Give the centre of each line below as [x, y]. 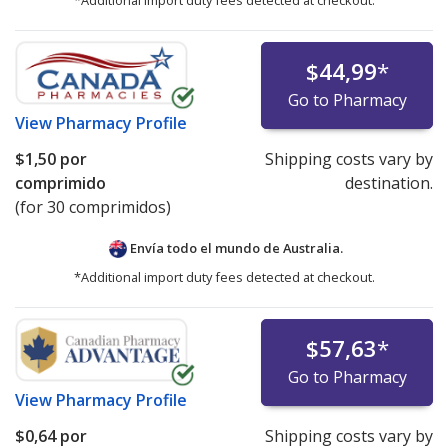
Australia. [313, 248]
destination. [388, 183]
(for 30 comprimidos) [93, 207]
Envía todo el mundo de [205, 248]
